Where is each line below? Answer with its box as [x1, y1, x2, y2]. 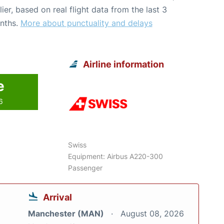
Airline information [83, 58, 164, 69]
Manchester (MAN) [28, 208, 106, 218]
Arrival [43, 191, 72, 202]
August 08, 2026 [120, 208, 184, 218]
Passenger [68, 163, 103, 172]
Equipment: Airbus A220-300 [68, 151, 163, 160]
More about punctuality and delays [20, 17, 152, 28]
